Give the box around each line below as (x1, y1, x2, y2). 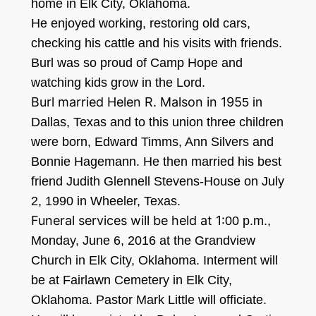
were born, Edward (30, 135, 138, 150)
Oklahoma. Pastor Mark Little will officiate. (30, 293, 267, 308)
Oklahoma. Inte (134, 253, 224, 268)
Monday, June (30, 233, 114, 248)
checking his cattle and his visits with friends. (30, 36, 282, 51)
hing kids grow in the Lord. (56, 75, 205, 90)
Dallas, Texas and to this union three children (30, 115, 284, 130)
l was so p (50, 56, 107, 71)
